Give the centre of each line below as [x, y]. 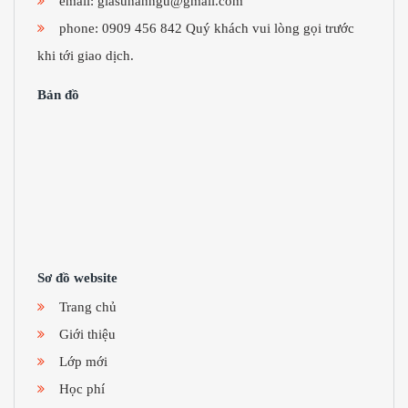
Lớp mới [83, 361]
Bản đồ [59, 94]
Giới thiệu [87, 333]
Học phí [82, 388]
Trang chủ [87, 306]
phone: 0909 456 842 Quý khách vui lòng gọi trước [206, 27]
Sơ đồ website [78, 277]
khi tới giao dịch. [86, 55]
